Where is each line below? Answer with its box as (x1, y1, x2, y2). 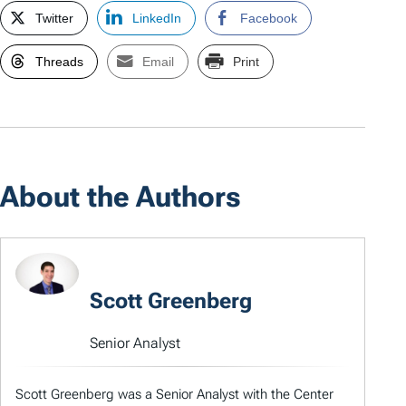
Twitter (35, 11, 73, 26)
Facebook (240, 11, 297, 26)
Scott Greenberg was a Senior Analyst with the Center (15, 385, 333, 402)
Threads (35, 54, 83, 70)
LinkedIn (132, 11, 181, 26)
